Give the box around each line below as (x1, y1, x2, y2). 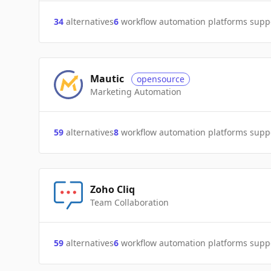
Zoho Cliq (90, 183, 135, 196)
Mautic (90, 72, 124, 85)
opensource (137, 73, 184, 85)
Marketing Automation (90, 86, 181, 97)
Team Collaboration (90, 197, 169, 208)
